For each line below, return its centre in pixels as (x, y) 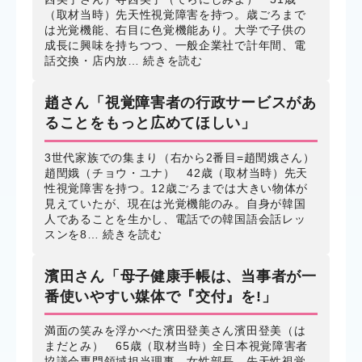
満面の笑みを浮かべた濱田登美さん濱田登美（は (175, 331)
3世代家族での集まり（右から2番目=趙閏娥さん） (180, 157)
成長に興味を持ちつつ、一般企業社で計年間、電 (175, 46)
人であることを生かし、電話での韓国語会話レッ (175, 219)
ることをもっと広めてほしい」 (150, 123)
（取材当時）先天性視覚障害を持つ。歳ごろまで (175, 15)
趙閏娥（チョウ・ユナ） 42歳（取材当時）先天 (177, 173)
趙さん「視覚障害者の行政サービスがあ (181, 103)
